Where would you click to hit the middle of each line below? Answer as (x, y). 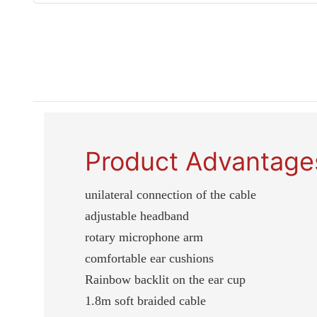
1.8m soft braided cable (146, 300)
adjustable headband (137, 215)
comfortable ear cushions (150, 258)
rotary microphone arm (144, 237)
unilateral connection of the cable (171, 194)
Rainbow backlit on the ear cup (166, 279)
